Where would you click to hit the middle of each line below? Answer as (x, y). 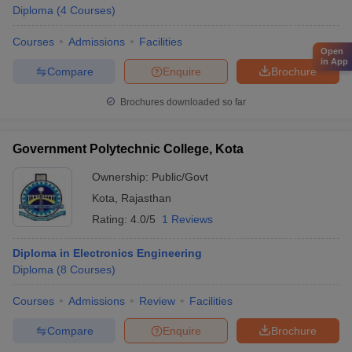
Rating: (111, 219)
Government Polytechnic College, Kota (128, 149)
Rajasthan (146, 198)
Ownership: (122, 177)
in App (334, 61)
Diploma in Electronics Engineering (107, 253)
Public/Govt (180, 177)
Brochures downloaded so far (182, 102)
